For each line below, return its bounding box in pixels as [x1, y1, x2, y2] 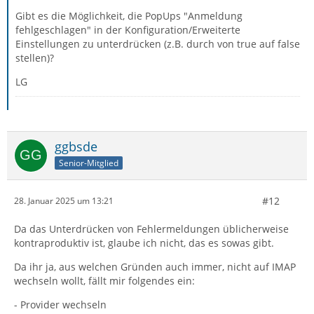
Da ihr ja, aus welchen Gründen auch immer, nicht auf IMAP [14, 259, 296, 273]
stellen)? [15, 50, 54, 64]
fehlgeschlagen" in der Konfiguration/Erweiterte [15, 22, 240, 36]
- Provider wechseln [14, 297, 107, 311]
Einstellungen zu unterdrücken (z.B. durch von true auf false [15, 36, 300, 50]
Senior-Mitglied [59, 156, 118, 169]
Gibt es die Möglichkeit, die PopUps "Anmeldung [15, 8, 243, 22]
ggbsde [55, 137, 97, 155]
